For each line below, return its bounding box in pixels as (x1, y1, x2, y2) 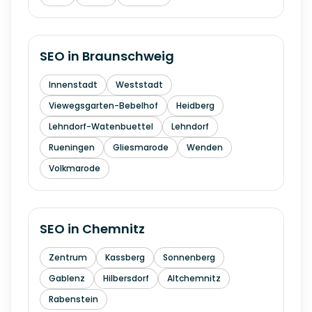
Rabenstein (49, 293, 98, 305)
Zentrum (49, 251, 87, 263)
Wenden (187, 141, 223, 153)
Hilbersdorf (103, 272, 149, 284)
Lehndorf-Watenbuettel (49, 120, 153, 132)
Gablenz (49, 272, 85, 284)
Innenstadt (49, 79, 97, 91)
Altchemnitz (167, 272, 221, 284)
